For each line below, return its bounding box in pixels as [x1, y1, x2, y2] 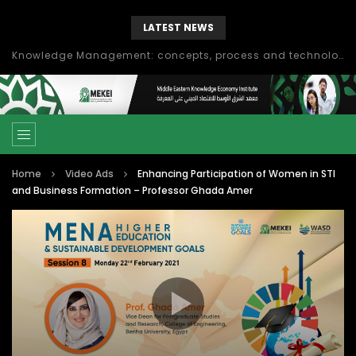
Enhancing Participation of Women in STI [137, 167, 335, 180]
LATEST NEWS [142, 21, 214, 34]
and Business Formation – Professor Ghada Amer [12, 184, 253, 197]
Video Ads [65, 167, 114, 180]
